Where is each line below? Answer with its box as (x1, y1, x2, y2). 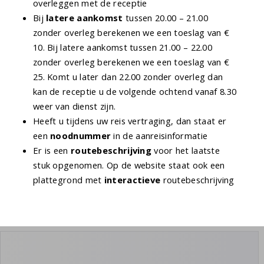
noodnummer (50, 130, 111, 142)
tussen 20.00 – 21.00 (123, 12, 208, 24)
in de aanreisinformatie (111, 130, 208, 142)
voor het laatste (151, 144, 220, 157)
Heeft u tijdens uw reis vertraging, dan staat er (33, 115, 227, 127)
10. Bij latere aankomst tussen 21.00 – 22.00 (33, 41, 213, 54)
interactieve (104, 174, 161, 186)
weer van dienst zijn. (33, 100, 116, 113)
